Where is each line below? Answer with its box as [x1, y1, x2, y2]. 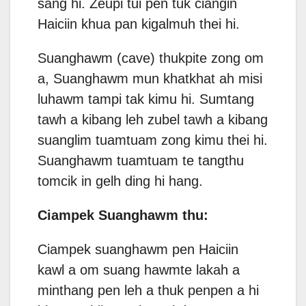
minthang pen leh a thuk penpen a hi [38, 283, 259, 298]
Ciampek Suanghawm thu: [38, 208, 208, 223]
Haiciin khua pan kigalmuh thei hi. [38, 16, 240, 32]
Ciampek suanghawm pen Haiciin [38, 242, 238, 258]
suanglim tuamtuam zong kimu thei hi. [38, 133, 268, 148]
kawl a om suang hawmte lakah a [38, 262, 240, 278]
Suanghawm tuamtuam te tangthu [38, 153, 244, 169]
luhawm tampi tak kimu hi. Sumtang [38, 92, 254, 107]
